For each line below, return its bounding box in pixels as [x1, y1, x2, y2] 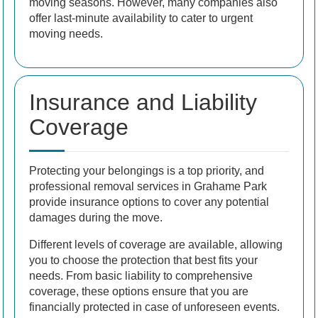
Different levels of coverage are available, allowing [29, 238, 283, 251]
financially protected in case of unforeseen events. [29, 301, 280, 314]
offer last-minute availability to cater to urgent [29, 12, 253, 25]
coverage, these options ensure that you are [29, 285, 248, 298]
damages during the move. [29, 212, 163, 224]
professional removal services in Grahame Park [29, 180, 267, 193]
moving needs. [29, 28, 103, 40]
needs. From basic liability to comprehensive [29, 270, 253, 283]
